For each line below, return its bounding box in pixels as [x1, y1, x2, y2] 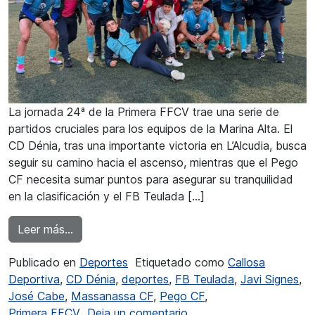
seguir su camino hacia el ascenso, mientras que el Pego [8, 155, 298, 170]
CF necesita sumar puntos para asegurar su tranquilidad [8, 172, 293, 187]
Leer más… [18, 222, 73, 237]
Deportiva [8, 272, 60, 287]
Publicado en [8, 255, 79, 270]
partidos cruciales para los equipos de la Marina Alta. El [8, 122, 292, 136]
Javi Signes [240, 272, 299, 287]
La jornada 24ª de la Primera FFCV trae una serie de [8, 105, 279, 120]
